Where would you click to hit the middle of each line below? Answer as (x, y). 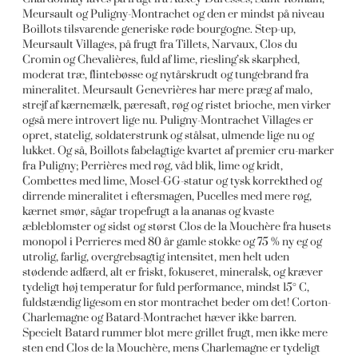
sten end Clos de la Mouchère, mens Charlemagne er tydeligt (172, 348)
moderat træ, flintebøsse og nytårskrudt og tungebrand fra (166, 75)
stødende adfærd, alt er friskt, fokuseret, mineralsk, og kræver (173, 272)
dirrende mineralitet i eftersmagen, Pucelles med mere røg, (167, 197)
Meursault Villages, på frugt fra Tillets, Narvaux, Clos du (160, 45)
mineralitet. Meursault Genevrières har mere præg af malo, (168, 90)
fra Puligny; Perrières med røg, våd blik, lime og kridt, (153, 166)
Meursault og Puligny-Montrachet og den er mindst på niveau (174, 14)
